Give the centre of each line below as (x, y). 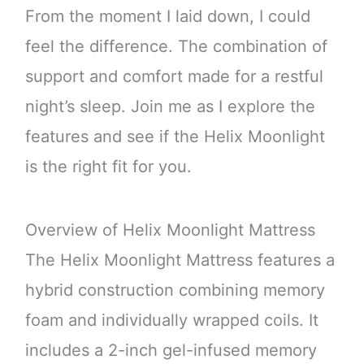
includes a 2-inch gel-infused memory (171, 350)
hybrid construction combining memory (175, 290)
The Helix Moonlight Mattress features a (180, 260)
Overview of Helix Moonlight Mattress (170, 230)
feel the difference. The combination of (176, 47)
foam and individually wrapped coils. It (171, 320)
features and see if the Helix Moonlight (175, 137)
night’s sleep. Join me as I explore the (170, 107)
